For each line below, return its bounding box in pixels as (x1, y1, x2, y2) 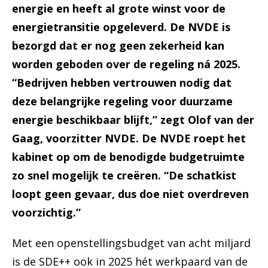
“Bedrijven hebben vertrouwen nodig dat (12, 75, 232, 90)
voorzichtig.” (12, 205, 81, 220)
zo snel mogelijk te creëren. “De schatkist (12, 168, 236, 183)
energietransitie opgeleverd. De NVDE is (12, 20, 230, 35)
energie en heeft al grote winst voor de (12, 1, 226, 16)
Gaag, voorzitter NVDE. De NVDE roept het (12, 131, 246, 146)
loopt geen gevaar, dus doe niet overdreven (12, 187, 249, 202)
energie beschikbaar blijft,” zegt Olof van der (12, 112, 254, 127)
